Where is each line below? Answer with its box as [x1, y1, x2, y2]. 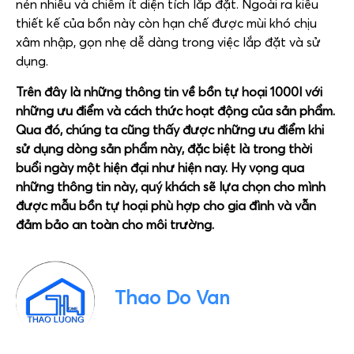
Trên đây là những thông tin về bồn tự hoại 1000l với [16, 83, 322, 100]
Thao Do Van [115, 285, 230, 309]
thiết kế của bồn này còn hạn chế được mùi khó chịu [16, 15, 317, 32]
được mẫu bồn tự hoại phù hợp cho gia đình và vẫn [16, 197, 316, 213]
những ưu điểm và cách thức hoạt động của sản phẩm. [16, 102, 335, 119]
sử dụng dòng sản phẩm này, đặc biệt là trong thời [16, 140, 312, 156]
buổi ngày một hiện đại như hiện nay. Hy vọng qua [16, 159, 304, 175]
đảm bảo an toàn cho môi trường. [16, 216, 214, 232]
